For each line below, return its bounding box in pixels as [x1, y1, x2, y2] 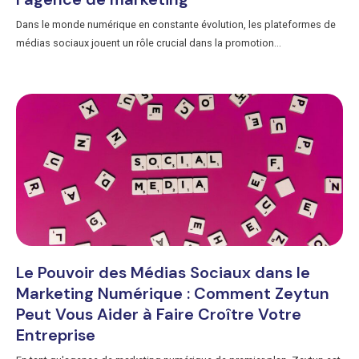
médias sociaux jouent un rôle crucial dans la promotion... [16, 37, 281, 50]
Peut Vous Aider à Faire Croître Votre [16, 303, 301, 325]
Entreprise [16, 324, 95, 345]
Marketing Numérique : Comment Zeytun [16, 282, 329, 304]
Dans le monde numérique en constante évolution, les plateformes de [16, 18, 336, 31]
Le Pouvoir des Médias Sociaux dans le [16, 261, 310, 283]
